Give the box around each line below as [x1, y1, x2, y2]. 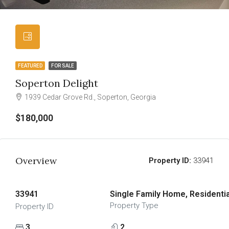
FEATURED [18, 63, 42, 68]
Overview [15, 155, 57, 167]
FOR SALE [51, 63, 74, 68]
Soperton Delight [15, 77, 98, 89]
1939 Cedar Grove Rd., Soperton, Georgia [25, 93, 156, 101]
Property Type [109, 201, 158, 210]
